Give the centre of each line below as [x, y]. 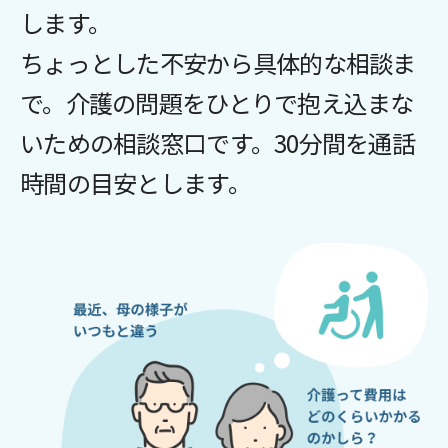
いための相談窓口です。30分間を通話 [218, 142]
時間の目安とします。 [135, 182]
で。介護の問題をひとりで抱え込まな [217, 102]
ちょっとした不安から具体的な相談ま [218, 62]
